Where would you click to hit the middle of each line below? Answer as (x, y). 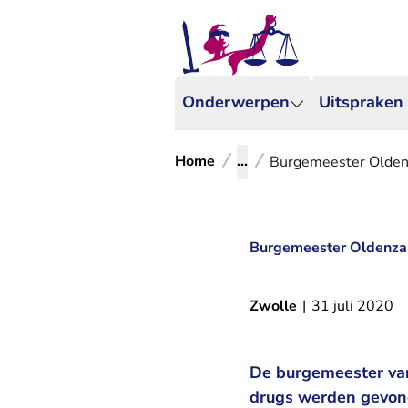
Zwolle (273, 306)
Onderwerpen (236, 102)
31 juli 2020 (352, 306)
